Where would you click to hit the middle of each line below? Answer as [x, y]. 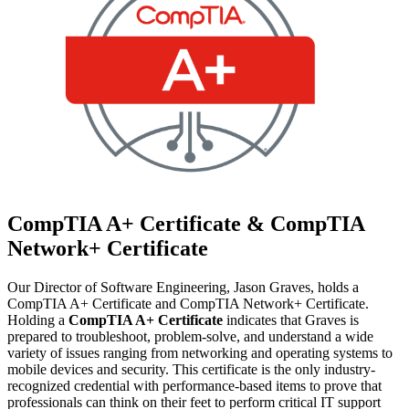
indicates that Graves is [291, 320]
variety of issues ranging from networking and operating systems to [200, 352]
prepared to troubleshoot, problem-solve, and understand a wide [190, 336]
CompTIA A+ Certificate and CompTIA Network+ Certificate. [188, 303]
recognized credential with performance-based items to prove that [194, 385]
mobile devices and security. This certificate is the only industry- [191, 369]
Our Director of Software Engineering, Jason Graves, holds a [183, 287]
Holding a [38, 320]
